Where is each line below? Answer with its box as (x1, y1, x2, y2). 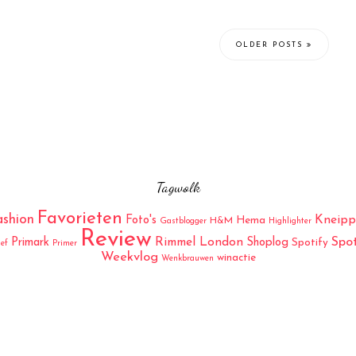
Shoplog (246, 237, 288, 250)
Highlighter (268, 217, 311, 226)
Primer (52, 239, 77, 249)
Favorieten (37, 210, 122, 229)
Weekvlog (100, 251, 158, 265)
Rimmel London (154, 236, 243, 250)
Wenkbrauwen (161, 254, 214, 264)
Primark (10, 237, 49, 250)
